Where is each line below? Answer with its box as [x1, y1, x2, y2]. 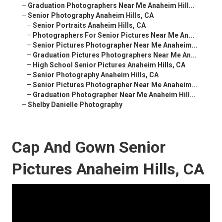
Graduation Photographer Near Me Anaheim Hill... [33, 91, 196, 99]
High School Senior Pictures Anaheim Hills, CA [33, 61, 185, 69]
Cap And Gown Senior [12, 138, 166, 157]
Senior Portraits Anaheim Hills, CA [33, 21, 146, 30]
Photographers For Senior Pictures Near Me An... [33, 31, 194, 40]
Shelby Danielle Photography [28, 101, 122, 109]
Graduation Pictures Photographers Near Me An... [33, 51, 197, 59]
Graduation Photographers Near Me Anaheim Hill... [28, 1, 195, 10]
